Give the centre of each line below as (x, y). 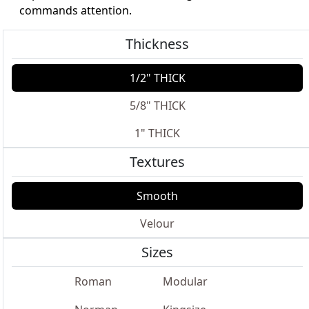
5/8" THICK (157, 106)
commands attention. (76, 10)
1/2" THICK (157, 78)
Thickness (157, 44)
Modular (185, 281)
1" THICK (157, 133)
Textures (157, 162)
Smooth (157, 196)
